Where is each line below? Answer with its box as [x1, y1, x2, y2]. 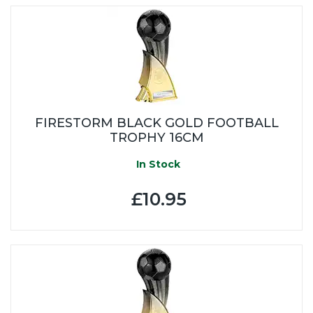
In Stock [133, 157, 180, 170]
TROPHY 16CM [109, 129, 204, 145]
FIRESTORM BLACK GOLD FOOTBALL [34, 115, 279, 131]
